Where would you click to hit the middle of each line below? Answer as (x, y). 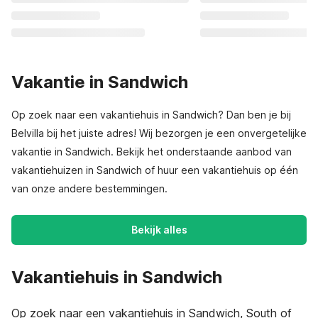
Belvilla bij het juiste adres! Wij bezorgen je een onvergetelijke (159, 133)
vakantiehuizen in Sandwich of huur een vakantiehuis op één (155, 170)
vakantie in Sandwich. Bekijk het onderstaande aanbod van (152, 152)
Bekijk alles (159, 230)
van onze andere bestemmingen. (89, 188)
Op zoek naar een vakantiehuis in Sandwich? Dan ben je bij (151, 115)
